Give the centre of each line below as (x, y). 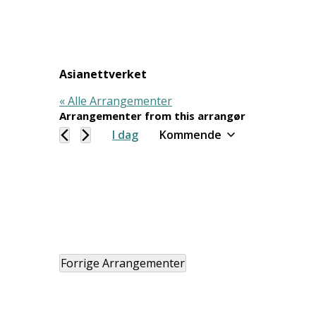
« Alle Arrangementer (116, 101)
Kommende (190, 135)
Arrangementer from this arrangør (152, 116)
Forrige (81, 263)
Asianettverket (103, 74)
